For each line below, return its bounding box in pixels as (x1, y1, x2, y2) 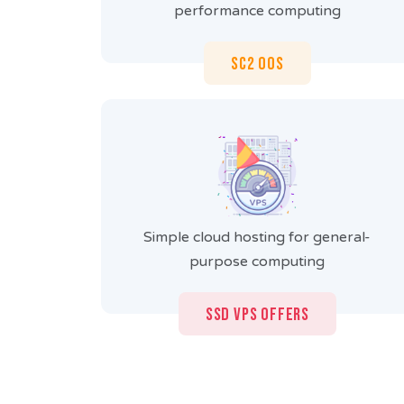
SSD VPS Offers (205, 304, 309, 326)
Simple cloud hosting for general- (143, 228, 372, 247)
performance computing (173, 2, 341, 21)
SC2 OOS (231, 53, 284, 76)
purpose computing (189, 252, 326, 271)
